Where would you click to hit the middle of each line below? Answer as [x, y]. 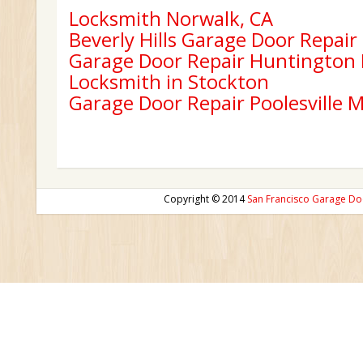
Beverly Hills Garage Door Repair [213, 40]
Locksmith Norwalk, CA [171, 19]
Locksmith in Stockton [169, 82]
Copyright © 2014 [205, 199]
